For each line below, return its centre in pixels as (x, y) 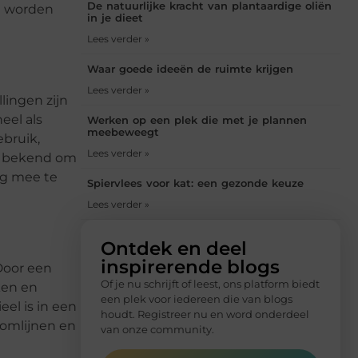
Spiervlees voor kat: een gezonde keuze (195, 183)
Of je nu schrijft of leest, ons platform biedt (210, 284)
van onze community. (157, 330)
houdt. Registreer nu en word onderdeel (205, 314)
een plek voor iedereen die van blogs (197, 299)
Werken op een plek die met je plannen (197, 120)
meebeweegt (123, 132)
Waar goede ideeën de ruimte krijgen (190, 69)
